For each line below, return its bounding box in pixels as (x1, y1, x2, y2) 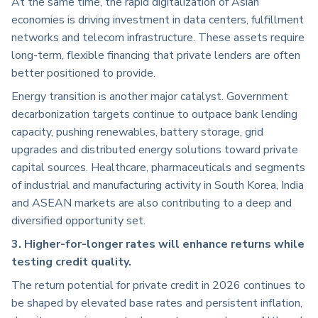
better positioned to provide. (11, 65, 155, 82)
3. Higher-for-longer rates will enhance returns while (11, 236, 305, 253)
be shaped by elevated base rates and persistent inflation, (11, 295, 302, 312)
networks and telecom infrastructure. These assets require (11, 30, 305, 46)
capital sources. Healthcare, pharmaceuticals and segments (11, 160, 305, 176)
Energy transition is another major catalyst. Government (11, 89, 288, 105)
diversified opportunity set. (11, 213, 146, 229)
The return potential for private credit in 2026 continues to (11, 278, 305, 294)
